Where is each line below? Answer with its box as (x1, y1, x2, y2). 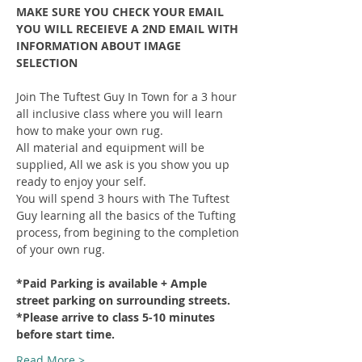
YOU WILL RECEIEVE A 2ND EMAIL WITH (16, 21, 242, 36)
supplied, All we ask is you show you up (16, 157, 233, 172)
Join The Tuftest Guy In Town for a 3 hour (16, 89, 240, 104)
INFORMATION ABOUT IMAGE (16, 38, 184, 53)
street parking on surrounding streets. (16, 293, 230, 308)
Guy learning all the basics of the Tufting (16, 208, 239, 223)
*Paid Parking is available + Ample (16, 276, 210, 291)
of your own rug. (16, 242, 105, 257)
